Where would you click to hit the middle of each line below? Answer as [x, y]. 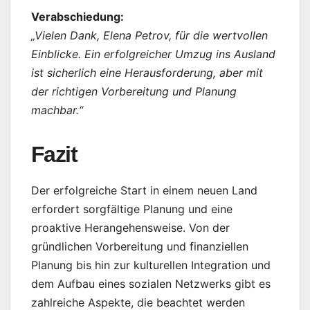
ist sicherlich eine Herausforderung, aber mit [147, 72]
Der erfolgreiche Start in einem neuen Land [144, 190]
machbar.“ [57, 110]
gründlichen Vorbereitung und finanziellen [140, 246]
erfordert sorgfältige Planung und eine [132, 209]
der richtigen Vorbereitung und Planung [134, 91]
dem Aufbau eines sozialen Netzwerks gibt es [151, 283]
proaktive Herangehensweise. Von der [130, 227]
